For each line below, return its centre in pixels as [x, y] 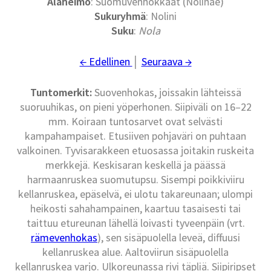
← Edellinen [106, 62]
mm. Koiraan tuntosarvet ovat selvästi [135, 122]
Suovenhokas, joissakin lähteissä [166, 93]
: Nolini [161, 16]
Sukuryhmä [120, 16]
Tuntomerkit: [61, 93]
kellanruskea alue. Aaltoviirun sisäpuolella [135, 252]
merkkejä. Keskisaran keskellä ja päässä [135, 165]
